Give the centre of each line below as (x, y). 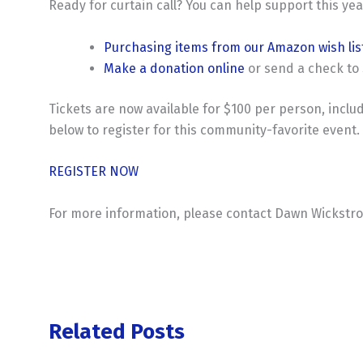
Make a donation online (174, 68)
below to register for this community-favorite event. (204, 130)
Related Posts (117, 332)
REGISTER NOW (94, 172)
